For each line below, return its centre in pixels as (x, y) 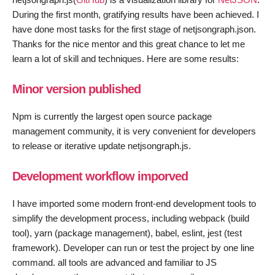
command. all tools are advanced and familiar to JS (114, 262)
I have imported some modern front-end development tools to (134, 203)
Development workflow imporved (100, 176)
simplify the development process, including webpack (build (131, 218)
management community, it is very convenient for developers (134, 131)
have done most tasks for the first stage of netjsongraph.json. (134, 29)
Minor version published (76, 89)
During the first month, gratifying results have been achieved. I (136, 14)
